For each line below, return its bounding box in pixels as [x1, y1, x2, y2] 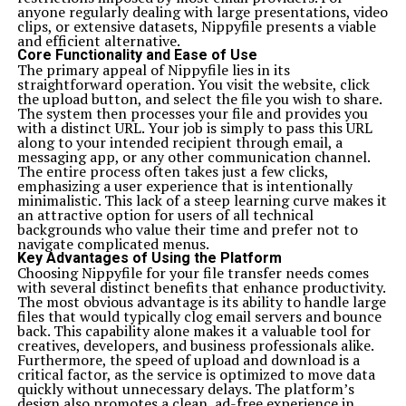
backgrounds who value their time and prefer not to [16, 219, 358, 239]
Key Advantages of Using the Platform [16, 249, 282, 266]
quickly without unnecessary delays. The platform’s [16, 379, 354, 399]
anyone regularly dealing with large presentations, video [16, 2, 388, 22]
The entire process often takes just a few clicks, [16, 161, 328, 181]
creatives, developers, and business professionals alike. [16, 335, 373, 355]
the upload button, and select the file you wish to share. [16, 89, 382, 109]
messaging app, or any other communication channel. [16, 147, 370, 167]
